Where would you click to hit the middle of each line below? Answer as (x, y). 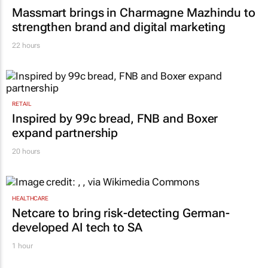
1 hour (22, 246)
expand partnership (65, 133)
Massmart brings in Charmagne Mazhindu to (134, 13)
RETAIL (22, 104)
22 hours (26, 46)
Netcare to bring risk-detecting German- (121, 213)
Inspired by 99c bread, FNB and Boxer (115, 119)
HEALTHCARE (30, 198)
